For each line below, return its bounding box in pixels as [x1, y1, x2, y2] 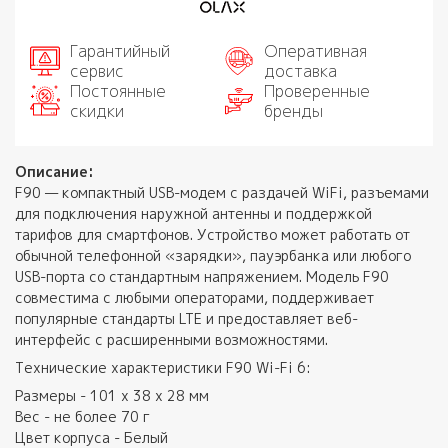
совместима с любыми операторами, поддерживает [15, 287, 374, 307]
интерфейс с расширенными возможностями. [15, 329, 328, 349]
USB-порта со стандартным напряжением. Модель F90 [15, 266, 389, 286]
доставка [264, 59, 337, 82]
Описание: [15, 161, 98, 181]
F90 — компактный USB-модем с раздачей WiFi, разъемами [15, 182, 429, 202]
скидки [70, 99, 124, 122]
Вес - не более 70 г [15, 406, 150, 426]
